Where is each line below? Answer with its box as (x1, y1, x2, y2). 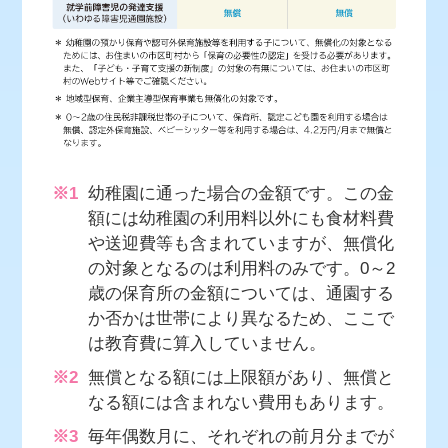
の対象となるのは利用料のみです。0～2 (88, 259, 396, 279)
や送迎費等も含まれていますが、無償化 (88, 234, 395, 254)
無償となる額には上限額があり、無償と (88, 368, 395, 388)
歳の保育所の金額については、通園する (88, 284, 395, 304)
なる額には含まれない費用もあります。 (88, 393, 395, 413)
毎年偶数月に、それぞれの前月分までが (88, 427, 395, 446)
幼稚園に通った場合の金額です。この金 (88, 184, 395, 204)
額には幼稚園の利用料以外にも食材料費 (88, 209, 395, 229)
